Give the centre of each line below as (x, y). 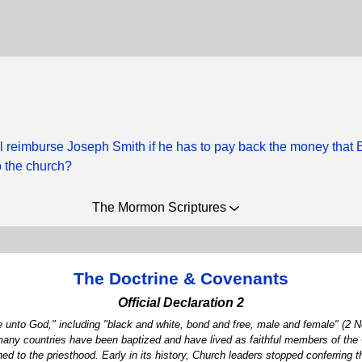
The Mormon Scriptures (161, 207)
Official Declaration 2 (181, 303)
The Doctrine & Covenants (181, 278)
